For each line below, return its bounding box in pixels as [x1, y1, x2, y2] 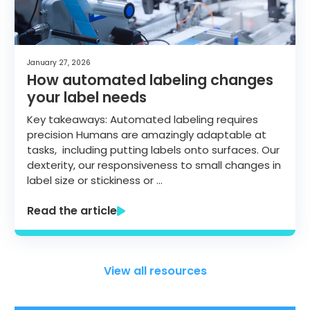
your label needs [27, 87, 147, 108]
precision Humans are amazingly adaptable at [27, 127, 266, 143]
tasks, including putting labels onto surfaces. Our [27, 143, 280, 158]
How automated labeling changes [27, 70, 273, 91]
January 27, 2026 [27, 57, 91, 68]
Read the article [27, 202, 117, 219]
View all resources [103, 262, 207, 279]
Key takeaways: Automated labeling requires [27, 112, 258, 127]
